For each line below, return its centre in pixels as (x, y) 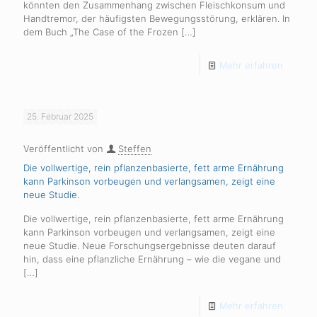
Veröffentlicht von (65, 149)
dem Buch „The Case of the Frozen (101, 32)
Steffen (135, 149)
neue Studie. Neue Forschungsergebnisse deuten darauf (150, 246)
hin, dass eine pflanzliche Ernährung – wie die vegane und (152, 259)
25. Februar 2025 (60, 116)
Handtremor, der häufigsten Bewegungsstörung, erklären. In (157, 18)
